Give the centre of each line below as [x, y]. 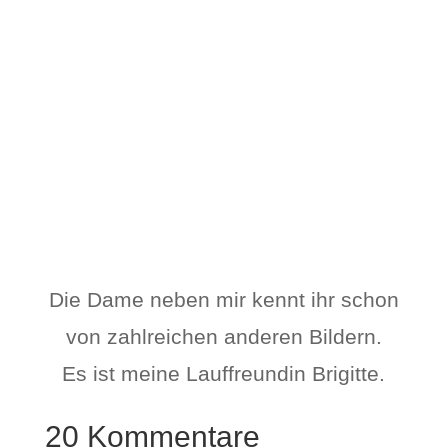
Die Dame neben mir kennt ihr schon [223, 299]
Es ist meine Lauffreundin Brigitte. [224, 373]
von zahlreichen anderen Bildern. [223, 336]
